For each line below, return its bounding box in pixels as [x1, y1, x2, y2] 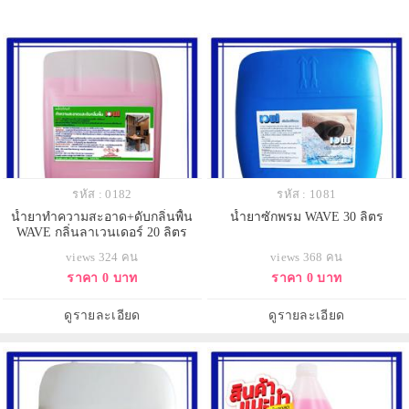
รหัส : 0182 [72, 187, 132, 202]
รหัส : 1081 [277, 187, 337, 202]
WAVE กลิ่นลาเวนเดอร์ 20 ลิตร [16, 225, 188, 240]
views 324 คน [66, 250, 139, 265]
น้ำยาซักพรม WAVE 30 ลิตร [229, 210, 383, 225]
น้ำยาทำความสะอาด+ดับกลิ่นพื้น [11, 210, 194, 225]
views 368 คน [269, 250, 343, 265]
